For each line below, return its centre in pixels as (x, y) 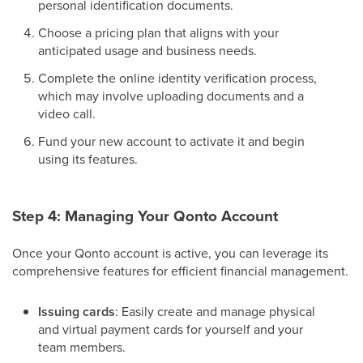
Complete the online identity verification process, (177, 78)
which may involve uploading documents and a (171, 96)
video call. (67, 114)
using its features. (88, 159)
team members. (82, 347)
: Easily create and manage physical (215, 312)
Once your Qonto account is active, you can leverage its (170, 253)
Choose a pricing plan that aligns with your (158, 33)
